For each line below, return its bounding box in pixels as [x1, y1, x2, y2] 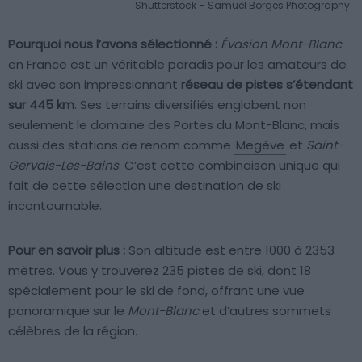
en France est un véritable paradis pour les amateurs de [8, 55, 347, 73]
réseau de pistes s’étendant [181, 75, 353, 93]
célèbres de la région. [8, 322, 137, 339]
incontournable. [8, 196, 102, 214]
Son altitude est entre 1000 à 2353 [125, 241, 335, 259]
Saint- [306, 136, 343, 154]
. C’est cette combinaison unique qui [119, 156, 340, 174]
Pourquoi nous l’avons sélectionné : [8, 35, 217, 53]
